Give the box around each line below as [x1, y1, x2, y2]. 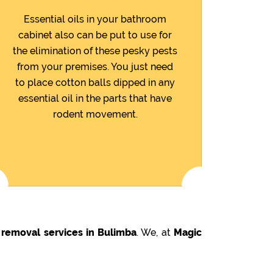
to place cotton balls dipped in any [15, 76, 175, 88]
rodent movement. [52, 108, 138, 120]
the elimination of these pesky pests [13, 44, 177, 57]
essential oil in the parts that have [18, 92, 172, 104]
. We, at [136, 226, 174, 238]
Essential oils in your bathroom [24, 13, 166, 25]
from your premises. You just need [17, 60, 173, 73]
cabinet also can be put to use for [18, 29, 172, 41]
